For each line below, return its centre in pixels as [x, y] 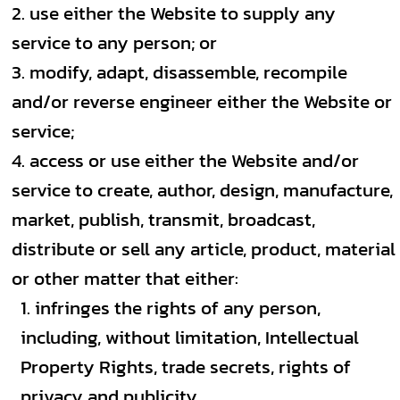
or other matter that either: [125, 278]
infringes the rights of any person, [178, 308]
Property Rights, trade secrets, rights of [186, 367]
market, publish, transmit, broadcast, [163, 219]
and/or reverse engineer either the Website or [202, 101]
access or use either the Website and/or [194, 160]
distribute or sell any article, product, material [204, 249]
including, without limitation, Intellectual [190, 337]
